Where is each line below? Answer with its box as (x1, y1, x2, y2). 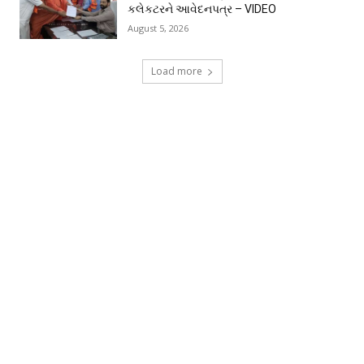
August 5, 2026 (128, 22, 188, 34)
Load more (150, 64, 202, 78)
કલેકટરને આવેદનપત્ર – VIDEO (128, 2, 276, 15)
